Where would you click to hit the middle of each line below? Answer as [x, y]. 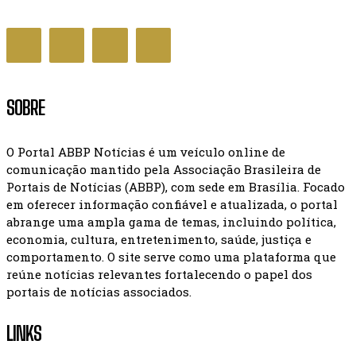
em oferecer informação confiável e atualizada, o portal [172, 205]
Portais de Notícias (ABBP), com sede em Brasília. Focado [176, 187]
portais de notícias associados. [99, 292]
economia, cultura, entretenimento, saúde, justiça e [159, 240]
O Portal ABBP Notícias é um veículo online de [146, 152]
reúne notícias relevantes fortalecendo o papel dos [159, 275]
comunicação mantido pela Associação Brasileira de [164, 170]
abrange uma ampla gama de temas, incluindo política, [171, 222]
